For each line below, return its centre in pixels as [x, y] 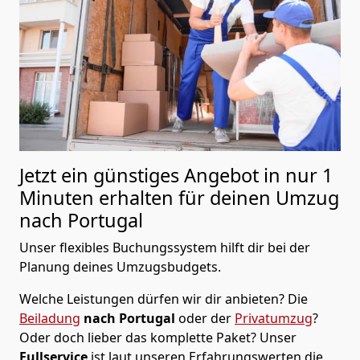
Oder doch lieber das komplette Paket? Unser [158, 338]
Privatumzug [274, 319]
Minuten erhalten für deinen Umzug [179, 198]
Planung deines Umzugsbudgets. [120, 267]
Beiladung [50, 319]
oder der [207, 319]
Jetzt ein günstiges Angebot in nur [171, 176]
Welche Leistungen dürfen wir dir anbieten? [152, 299]
